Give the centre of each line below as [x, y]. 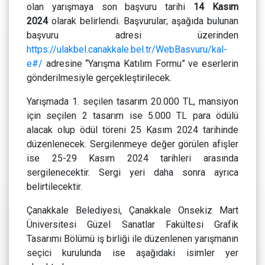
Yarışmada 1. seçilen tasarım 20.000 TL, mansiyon [132, 102]
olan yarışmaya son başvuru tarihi [110, 7]
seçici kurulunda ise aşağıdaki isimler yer [132, 253]
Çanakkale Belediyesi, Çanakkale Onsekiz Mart [132, 211]
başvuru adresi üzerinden [132, 35]
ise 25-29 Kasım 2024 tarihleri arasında [132, 159]
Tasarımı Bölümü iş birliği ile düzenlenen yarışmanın [132, 239]
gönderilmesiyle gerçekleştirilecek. [100, 78]
